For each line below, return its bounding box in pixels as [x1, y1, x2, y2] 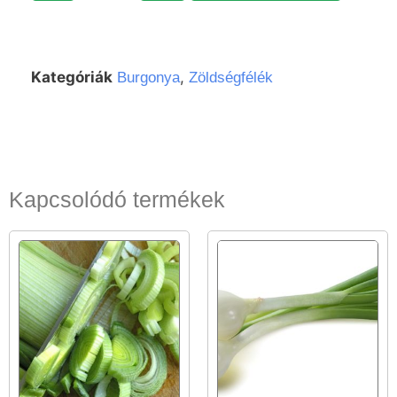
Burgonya [117, 68, 180, 86]
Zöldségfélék [189, 68, 273, 86]
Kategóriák [31, 67, 113, 86]
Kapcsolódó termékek [9, 186, 225, 212]
